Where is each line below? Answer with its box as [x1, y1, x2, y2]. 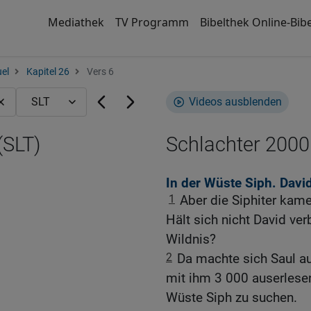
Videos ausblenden [189, 95, 282, 108]
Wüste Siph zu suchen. [166, 289, 297, 306]
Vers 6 [85, 66, 114, 78]
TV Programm [115, 15, 189, 30]
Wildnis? [166, 231, 216, 248]
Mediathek [47, 15, 104, 30]
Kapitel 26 [26, 66, 69, 78]
